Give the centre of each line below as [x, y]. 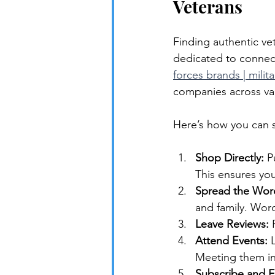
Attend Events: [231, 240]
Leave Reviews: [232, 224]
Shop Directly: [230, 157]
